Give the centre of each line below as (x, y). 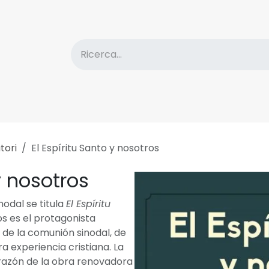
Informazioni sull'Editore (185, 105)
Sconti (95, 105)
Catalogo (31, 105)
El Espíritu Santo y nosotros (95, 148)
